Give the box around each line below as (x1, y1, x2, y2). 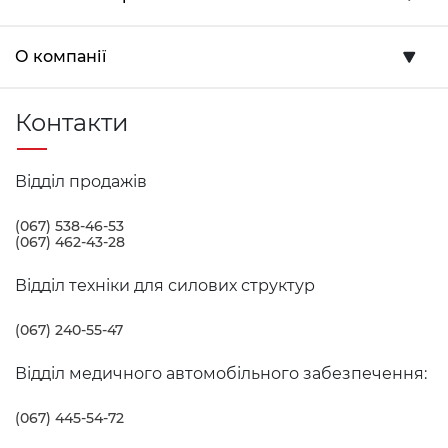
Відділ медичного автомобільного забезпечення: (15, 363, 427, 383)
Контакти (15, 107, 129, 137)
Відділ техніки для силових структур (15, 275, 315, 295)
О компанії (15, 47, 106, 66)
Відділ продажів (15, 171, 147, 191)
